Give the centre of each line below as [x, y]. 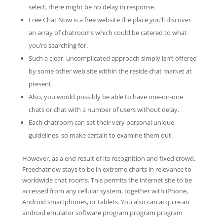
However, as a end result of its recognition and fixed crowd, [109, 158]
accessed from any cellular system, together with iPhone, [105, 191]
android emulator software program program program [102, 213]
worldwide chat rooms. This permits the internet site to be [107, 180]
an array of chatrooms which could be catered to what [108, 33]
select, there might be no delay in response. [92, 7]
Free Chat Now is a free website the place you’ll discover [110, 20]
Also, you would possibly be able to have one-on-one [106, 97]
